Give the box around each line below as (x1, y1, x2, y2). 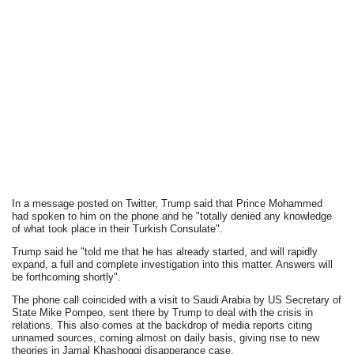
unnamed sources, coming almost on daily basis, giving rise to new (12, 331, 320, 344)
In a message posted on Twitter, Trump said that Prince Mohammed (12, 197, 323, 209)
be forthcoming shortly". (12, 270, 122, 283)
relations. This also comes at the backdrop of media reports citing (12, 318, 313, 331)
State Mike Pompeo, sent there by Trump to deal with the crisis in (12, 306, 314, 318)
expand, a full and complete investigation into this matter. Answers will (12, 258, 333, 270)
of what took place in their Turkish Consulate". (12, 222, 224, 235)
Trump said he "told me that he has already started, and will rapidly (12, 245, 318, 258)
